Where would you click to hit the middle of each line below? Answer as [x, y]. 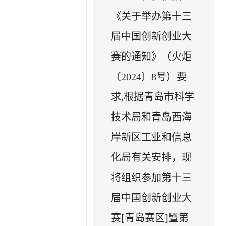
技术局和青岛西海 [152, 117]
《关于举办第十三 [152, 16]
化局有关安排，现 [152, 157]
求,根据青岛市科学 [153, 97]
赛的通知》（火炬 [152, 56]
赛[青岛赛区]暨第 [150, 218]
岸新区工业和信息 [152, 137]
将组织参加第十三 [152, 177]
